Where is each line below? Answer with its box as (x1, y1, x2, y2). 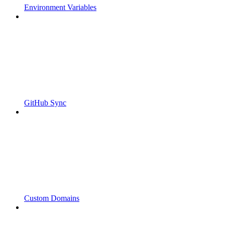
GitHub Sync (24, 98, 66, 107)
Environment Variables (24, 3, 96, 12)
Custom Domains (24, 193, 79, 202)
